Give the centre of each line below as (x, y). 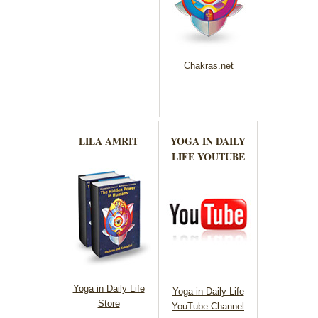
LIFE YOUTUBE (208, 157)
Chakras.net (209, 66)
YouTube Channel (208, 307)
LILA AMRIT (109, 141)
